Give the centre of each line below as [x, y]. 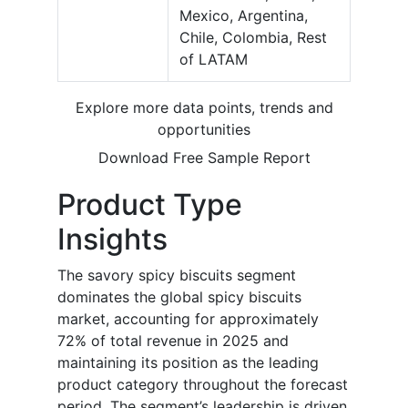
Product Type [150, 205]
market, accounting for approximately [188, 319]
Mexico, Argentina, [244, 16]
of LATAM [214, 60]
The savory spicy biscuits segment [177, 275]
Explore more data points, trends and [204, 108]
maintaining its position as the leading [188, 363]
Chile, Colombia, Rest [253, 38]
